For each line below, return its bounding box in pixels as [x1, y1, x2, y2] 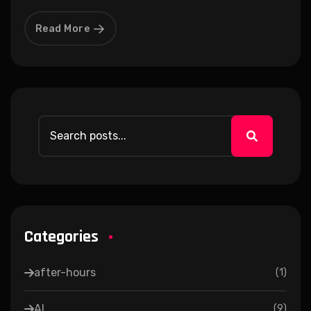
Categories [24, 226, 99, 247]
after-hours [34, 265, 96, 279]
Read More [35, 22, 90, 35]
